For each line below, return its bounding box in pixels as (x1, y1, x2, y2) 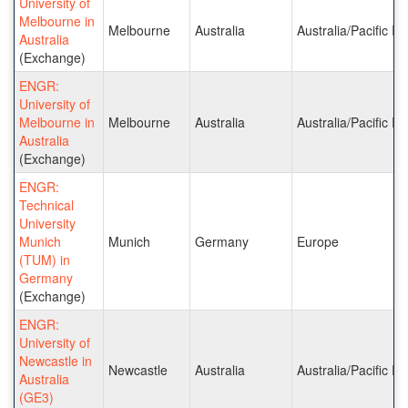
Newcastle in (19, 351, 92, 370)
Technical (19, 195, 74, 214)
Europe (297, 231, 339, 250)
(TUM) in (19, 250, 70, 269)
